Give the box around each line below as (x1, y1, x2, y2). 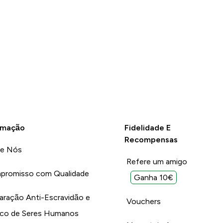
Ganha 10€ (133, 173, 173, 182)
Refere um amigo (126, 157, 187, 166)
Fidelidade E (124, 123, 171, 132)
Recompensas (124, 135, 178, 144)
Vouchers (126, 197, 161, 206)
